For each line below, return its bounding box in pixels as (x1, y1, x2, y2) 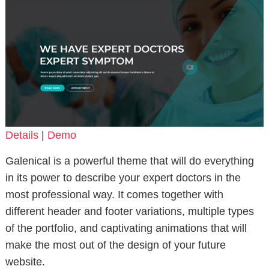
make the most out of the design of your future (5, 238, 226, 251)
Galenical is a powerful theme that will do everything (5, 154, 254, 167)
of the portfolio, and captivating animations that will (5, 222, 247, 234)
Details (5, 128, 38, 141)
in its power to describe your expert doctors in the (5, 171, 241, 184)
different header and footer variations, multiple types (5, 205, 254, 217)
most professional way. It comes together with (5, 188, 223, 201)
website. (5, 255, 45, 268)
